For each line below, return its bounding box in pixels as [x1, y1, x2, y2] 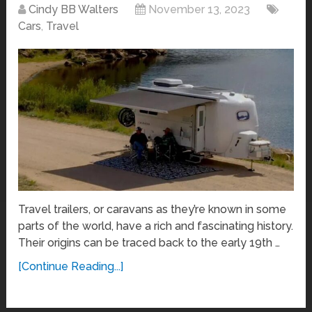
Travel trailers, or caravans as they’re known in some [18, 202, 287, 216]
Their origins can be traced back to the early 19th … [18, 235, 281, 249]
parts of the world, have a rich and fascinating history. [18, 219, 294, 233]
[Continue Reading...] [18, 259, 124, 273]
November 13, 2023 [148, 3, 251, 17]
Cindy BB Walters [29, 3, 119, 17]
